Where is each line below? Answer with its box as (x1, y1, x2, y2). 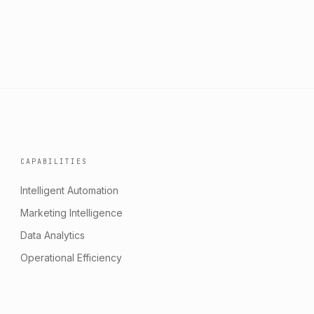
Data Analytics (20, 228, 86, 241)
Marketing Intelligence (20, 206, 123, 219)
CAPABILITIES (20, 156, 88, 166)
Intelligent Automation (20, 184, 119, 196)
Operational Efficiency (20, 251, 123, 264)
